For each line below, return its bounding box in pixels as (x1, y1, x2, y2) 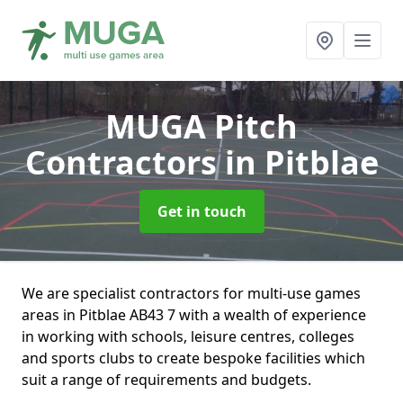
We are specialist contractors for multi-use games (22, 283, 361, 303)
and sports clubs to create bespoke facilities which (22, 348, 365, 368)
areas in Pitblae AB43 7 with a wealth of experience (22, 305, 366, 325)
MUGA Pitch (105, 104, 298, 148)
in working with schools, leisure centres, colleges (22, 327, 354, 346)
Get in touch (157, 201, 246, 221)
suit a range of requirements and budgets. (22, 370, 311, 390)
